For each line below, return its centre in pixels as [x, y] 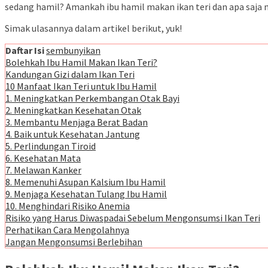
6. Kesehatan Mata [43, 158]
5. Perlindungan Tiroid [51, 146]
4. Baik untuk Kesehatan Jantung [73, 134]
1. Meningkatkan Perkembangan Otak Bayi [92, 98]
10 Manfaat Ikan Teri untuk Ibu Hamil [81, 86]
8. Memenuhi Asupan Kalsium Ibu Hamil [86, 182]
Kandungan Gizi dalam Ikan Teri [70, 74]
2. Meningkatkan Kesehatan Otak [73, 110]
